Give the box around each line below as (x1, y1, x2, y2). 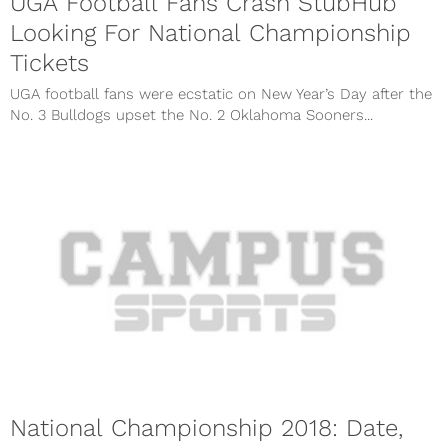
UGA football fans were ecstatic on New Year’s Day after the (10, 84, 432, 103)
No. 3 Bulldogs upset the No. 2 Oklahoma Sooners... (10, 105, 373, 124)
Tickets (10, 48, 89, 77)
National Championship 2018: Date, (10, 414, 403, 443)
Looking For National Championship (10, 18, 411, 47)
